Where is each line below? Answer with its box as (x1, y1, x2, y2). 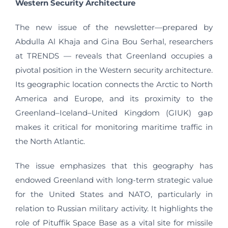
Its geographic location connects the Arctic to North (15, 79, 213, 89)
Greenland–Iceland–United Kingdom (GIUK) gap (15, 108, 213, 118)
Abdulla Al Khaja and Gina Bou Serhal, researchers (15, 37, 213, 46)
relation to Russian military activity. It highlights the (15, 204, 213, 213)
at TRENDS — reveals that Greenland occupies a (15, 51, 213, 61)
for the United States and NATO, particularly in (15, 189, 213, 199)
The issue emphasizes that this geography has (15, 161, 213, 170)
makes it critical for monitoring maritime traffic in (15, 122, 213, 132)
